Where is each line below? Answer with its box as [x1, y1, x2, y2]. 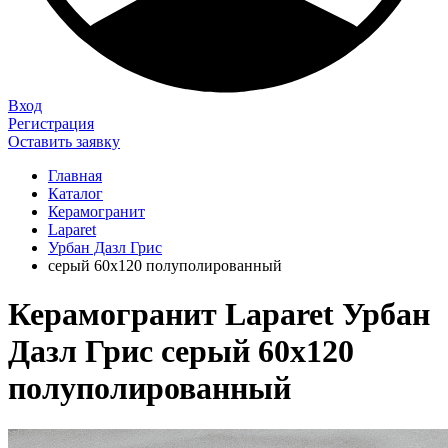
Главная [48, 167, 102, 184]
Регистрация [8, 115, 94, 132]
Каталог [48, 185, 103, 202]
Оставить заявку [8, 133, 120, 150]
